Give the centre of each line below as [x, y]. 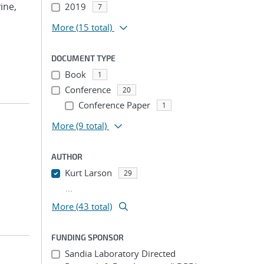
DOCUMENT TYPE [83, 58]
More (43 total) [82, 206]
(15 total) [94, 27]
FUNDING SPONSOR [88, 237]
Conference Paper [114, 105]
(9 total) [91, 126]
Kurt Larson [88, 173]
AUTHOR [67, 156]
